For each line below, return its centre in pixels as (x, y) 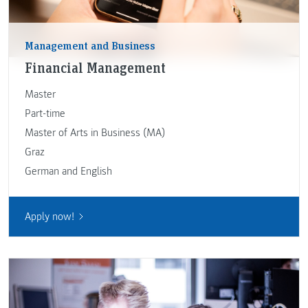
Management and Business (90, 45)
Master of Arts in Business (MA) (95, 133)
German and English (68, 172)
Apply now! (49, 216)
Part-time (45, 114)
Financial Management (95, 68)
